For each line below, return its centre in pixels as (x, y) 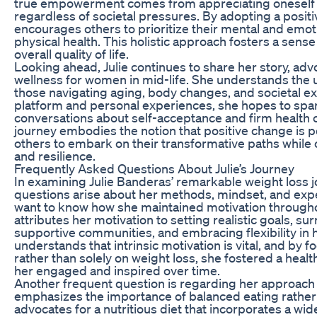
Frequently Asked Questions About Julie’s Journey (154, 168)
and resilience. (55, 155)
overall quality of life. (71, 53)
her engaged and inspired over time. (117, 270)
